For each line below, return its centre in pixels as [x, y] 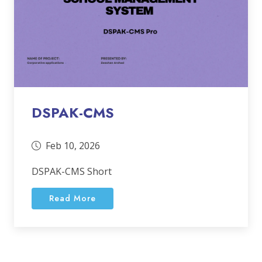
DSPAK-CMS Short [72, 171]
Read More [73, 198]
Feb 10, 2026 [73, 146]
